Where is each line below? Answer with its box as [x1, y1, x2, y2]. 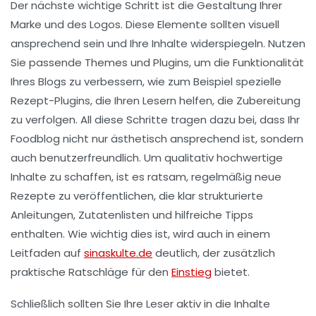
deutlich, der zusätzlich [152, 245, 275, 261]
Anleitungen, [11, 207, 78, 223]
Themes [85, 55, 128, 71]
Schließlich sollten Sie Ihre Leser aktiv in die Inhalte [11, 296, 270, 312]
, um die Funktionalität [189, 55, 304, 71]
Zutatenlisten [78, 207, 150, 223]
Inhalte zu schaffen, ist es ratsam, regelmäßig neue [11, 169, 281, 185]
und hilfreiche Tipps [150, 207, 253, 223]
